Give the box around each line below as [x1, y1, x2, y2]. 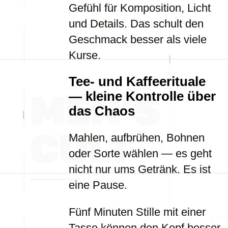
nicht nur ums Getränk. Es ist [69, 163, 211, 176]
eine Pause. [69, 179, 127, 191]
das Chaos [69, 104, 135, 118]
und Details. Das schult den [69, 17, 204, 30]
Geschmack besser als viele [69, 33, 207, 46]
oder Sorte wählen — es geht [69, 147, 212, 160]
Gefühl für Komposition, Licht [69, 2, 211, 14]
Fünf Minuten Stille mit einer [69, 206, 206, 218]
